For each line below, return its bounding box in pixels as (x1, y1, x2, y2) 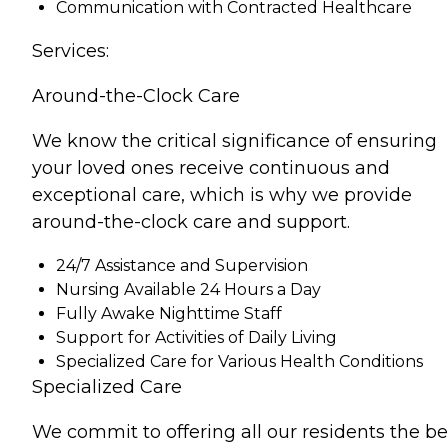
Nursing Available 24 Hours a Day (56, 280, 321, 299)
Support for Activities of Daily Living (56, 328, 337, 347)
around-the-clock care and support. (32, 211, 350, 233)
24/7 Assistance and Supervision (56, 256, 308, 275)
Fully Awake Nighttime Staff (56, 304, 282, 323)
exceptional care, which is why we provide (32, 184, 412, 206)
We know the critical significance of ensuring (32, 130, 437, 152)
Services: (32, 40, 109, 62)
